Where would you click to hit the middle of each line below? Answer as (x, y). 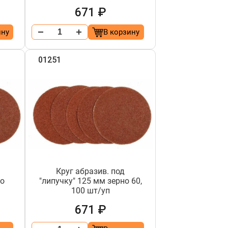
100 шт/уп (90, 191)
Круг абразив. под (91, 171)
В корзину (122, 32)
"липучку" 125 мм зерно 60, (90, 181)
